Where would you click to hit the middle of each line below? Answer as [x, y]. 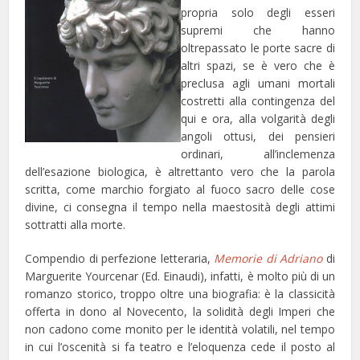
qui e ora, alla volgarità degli [258, 118]
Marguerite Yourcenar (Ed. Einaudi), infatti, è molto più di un [180, 276]
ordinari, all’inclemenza [258, 153]
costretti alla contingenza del [258, 100]
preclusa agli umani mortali [258, 83]
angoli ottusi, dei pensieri [258, 136]
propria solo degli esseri [258, 12]
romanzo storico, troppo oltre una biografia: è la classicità [180, 293]
